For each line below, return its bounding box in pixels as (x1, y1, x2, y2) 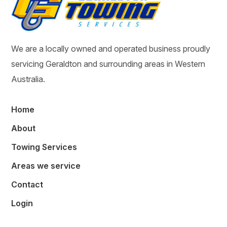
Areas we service (11, 161, 81, 171)
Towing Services (11, 142, 78, 153)
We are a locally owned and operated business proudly (11, 44, 211, 54)
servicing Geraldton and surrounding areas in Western (11, 59, 206, 69)
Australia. (11, 74, 46, 85)
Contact (11, 179, 44, 190)
